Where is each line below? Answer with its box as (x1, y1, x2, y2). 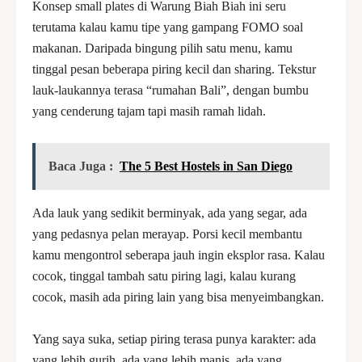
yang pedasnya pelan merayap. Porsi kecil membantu (32, 227, 302, 241)
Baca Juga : (48, 159, 113, 173)
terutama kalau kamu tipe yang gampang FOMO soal (32, 20, 303, 34)
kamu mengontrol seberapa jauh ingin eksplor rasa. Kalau (32, 248, 325, 262)
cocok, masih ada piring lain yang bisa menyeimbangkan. (32, 290, 324, 304)
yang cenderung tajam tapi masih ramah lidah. (32, 104, 266, 118)
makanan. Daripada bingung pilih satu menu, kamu (32, 41, 293, 55)
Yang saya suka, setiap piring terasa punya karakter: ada (32, 332, 316, 346)
